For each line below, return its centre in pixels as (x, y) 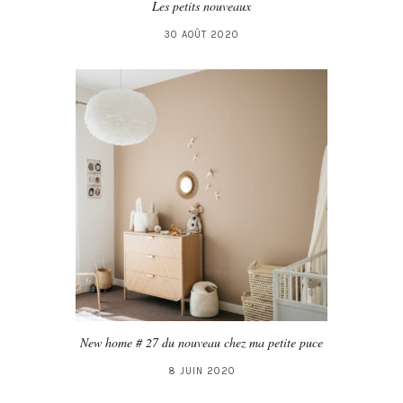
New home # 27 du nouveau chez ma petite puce (201, 342)
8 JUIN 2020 (201, 371)
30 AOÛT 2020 (201, 34)
